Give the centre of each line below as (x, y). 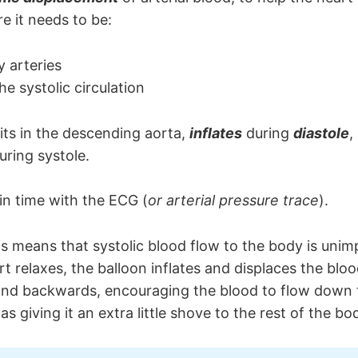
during (268, 133)
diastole (321, 133)
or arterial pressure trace (233, 201)
